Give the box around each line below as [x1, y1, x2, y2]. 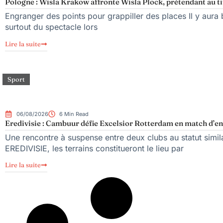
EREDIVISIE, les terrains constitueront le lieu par [5, 143, 184, 153]
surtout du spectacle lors [5, 22, 98, 32]
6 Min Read [59, 110, 89, 117]
